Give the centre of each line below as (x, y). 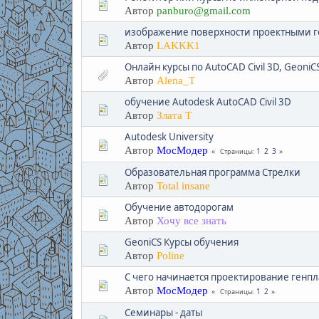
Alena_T (176, 80)
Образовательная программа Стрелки (212, 172)
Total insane (183, 185)
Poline (170, 255)
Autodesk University (169, 136)
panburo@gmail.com (203, 10)
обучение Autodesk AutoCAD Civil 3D (208, 101)
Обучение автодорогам (179, 207)
